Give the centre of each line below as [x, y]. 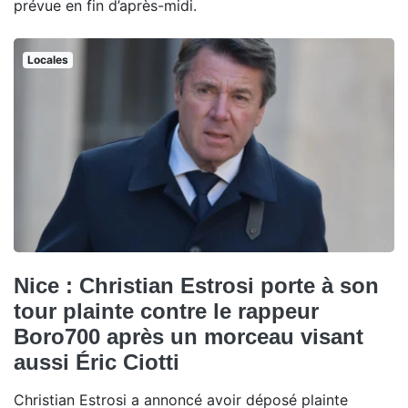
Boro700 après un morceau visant [189, 336]
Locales [47, 59]
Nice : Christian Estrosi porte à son [196, 285]
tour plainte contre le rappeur [166, 311]
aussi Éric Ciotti [97, 362]
